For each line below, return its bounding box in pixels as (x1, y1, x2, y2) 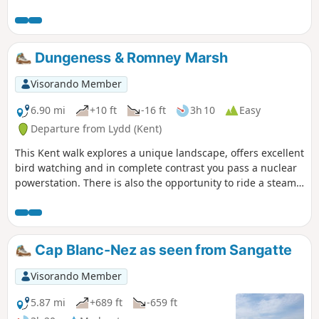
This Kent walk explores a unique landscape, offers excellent (15, 146, 304, 160)
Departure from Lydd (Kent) (31, 122, 162, 136)
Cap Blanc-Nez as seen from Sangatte (31, 241, 293, 259)
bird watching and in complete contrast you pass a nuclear (15, 161, 297, 175)
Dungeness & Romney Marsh (31, 49, 228, 67)
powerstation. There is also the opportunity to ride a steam (15, 176, 296, 190)
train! (15, 191, 41, 205)
